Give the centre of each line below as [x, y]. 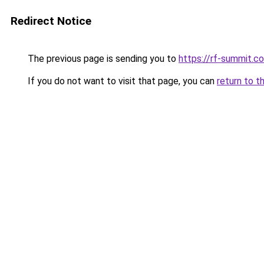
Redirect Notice [51, 21]
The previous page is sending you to [102, 59]
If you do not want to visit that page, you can [121, 81]
